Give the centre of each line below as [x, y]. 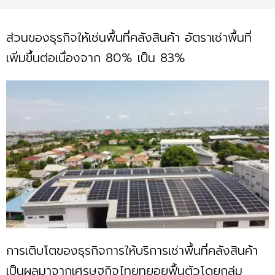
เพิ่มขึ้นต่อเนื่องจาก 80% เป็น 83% [98, 57]
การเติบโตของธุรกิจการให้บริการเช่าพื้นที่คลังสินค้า [132, 250]
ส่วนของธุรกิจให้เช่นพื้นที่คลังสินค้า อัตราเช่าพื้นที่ [129, 37]
